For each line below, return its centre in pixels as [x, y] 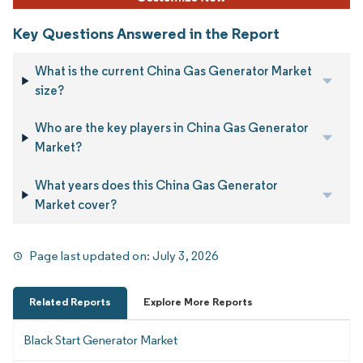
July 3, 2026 [186, 256]
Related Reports [70, 301]
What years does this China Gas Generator [156, 185]
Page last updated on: [91, 256]
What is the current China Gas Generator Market [174, 70]
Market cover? [75, 204]
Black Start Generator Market [100, 340]
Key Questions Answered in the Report [146, 33]
